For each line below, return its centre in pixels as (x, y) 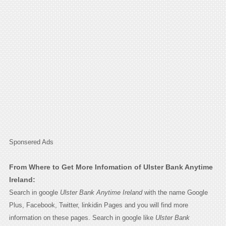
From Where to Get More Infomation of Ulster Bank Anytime (111, 167)
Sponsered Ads (31, 142)
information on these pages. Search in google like (82, 217)
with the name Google (175, 192)
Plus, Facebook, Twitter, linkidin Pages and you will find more (98, 205)
